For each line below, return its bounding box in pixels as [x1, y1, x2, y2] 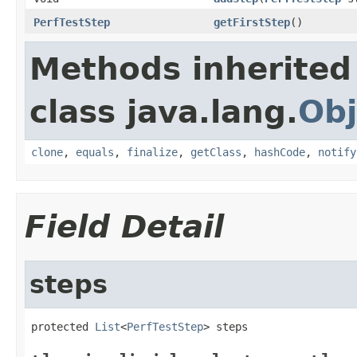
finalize [127, 145, 178, 159]
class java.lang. [29, 93, 298, 130]
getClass [190, 145, 241, 159]
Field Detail [25, 208, 224, 245]
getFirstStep [214, 15, 290, 29]
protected [31, 320, 95, 333]
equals [76, 145, 114, 159]
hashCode [254, 145, 305, 159]
